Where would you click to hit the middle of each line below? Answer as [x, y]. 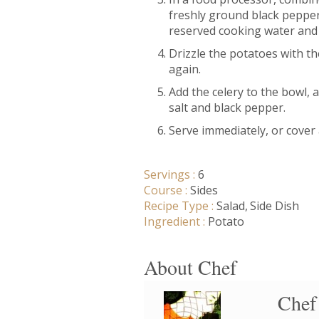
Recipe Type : [180, 206]
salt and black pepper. [227, 108]
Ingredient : [176, 222]
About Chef [190, 267]
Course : [167, 190]
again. [185, 69]
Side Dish [274, 206]
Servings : [171, 175]
